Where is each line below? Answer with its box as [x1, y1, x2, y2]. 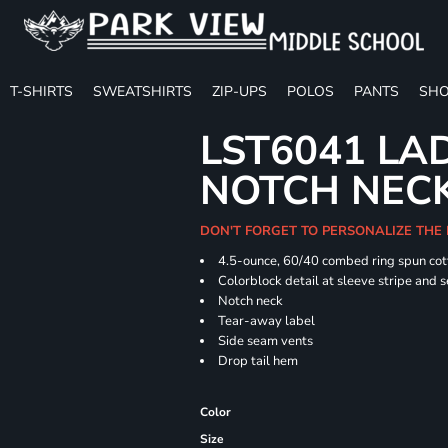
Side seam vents [218, 332, 314, 350]
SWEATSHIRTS [93, 81, 192, 101]
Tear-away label [218, 312, 316, 330]
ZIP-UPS [212, 81, 267, 101]
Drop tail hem [218, 352, 299, 370]
